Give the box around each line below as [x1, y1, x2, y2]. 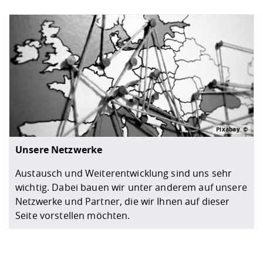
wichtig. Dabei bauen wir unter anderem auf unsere [15, 180, 247, 194]
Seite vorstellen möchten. [15, 208, 130, 222]
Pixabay [216, 124, 240, 133]
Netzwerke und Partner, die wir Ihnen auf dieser [15, 194, 230, 208]
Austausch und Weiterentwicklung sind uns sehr [15, 166, 232, 180]
